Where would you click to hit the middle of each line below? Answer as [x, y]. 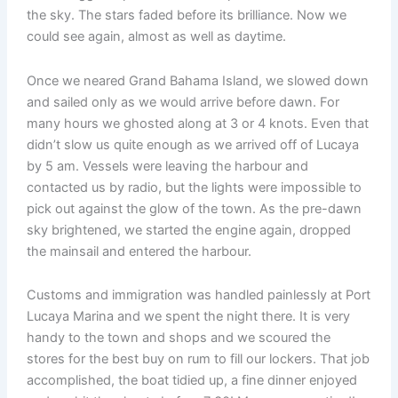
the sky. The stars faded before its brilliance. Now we [186, 16]
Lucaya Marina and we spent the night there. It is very [188, 317]
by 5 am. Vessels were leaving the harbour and [167, 166]
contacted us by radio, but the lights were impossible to [194, 187]
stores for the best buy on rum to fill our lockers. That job [198, 359]
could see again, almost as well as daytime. [156, 37]
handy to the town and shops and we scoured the [178, 338]
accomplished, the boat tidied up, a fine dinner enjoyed [191, 381]
